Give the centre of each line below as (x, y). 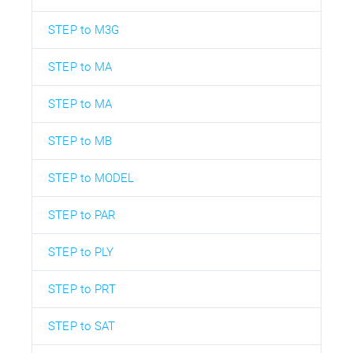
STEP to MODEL (91, 178)
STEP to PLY (81, 253)
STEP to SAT (82, 327)
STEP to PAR (82, 216)
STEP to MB (80, 141)
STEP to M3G (84, 30)
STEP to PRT (82, 290)
